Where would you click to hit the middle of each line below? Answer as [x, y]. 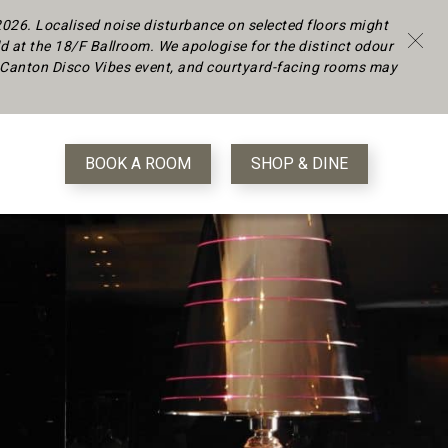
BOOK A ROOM [138, 164]
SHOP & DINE [299, 164]
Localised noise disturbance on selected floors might [212, 25]
